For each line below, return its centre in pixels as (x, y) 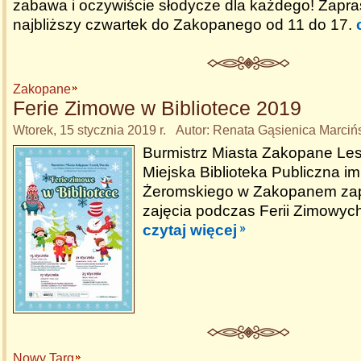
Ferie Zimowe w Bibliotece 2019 (157, 108)
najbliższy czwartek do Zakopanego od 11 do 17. (185, 25)
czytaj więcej (190, 230)
